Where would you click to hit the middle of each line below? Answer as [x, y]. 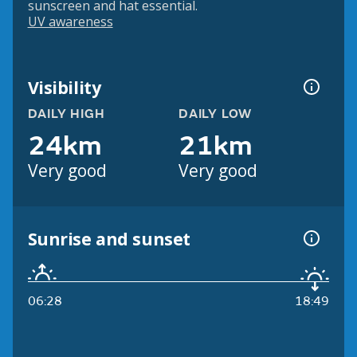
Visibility [64, 87]
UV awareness [70, 22]
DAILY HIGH [66, 114]
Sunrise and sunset [109, 238]
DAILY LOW [216, 114]
